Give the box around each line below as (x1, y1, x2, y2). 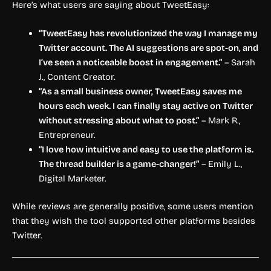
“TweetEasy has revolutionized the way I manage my (38, 28, 258, 39)
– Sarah (221, 57, 255, 68)
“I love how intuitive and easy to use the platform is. (38, 144, 253, 155)
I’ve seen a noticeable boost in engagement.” (38, 57, 222, 68)
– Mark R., (198, 115, 240, 126)
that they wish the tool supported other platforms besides (12, 215, 255, 227)
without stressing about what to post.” (38, 115, 199, 126)
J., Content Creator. (38, 71, 116, 83)
